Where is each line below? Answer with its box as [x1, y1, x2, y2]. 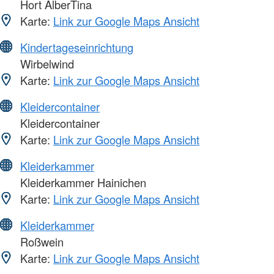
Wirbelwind [17, 55, 74, 72]
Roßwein [17, 233, 64, 250]
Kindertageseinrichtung [20, 39, 133, 55]
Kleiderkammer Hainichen [17, 174, 146, 190]
